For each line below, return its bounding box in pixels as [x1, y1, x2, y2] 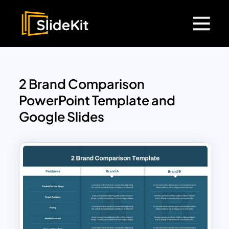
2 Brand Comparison [19, 76, 145, 93]
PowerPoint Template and [19, 92, 176, 109]
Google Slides [19, 108, 105, 125]
